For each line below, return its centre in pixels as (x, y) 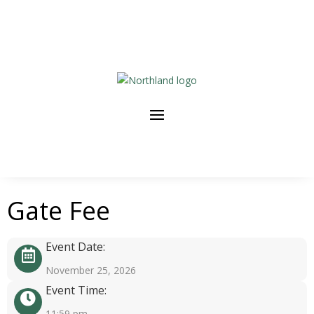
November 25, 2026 (91, 270)
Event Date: (75, 247)
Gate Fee (59, 211)
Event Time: (76, 290)
